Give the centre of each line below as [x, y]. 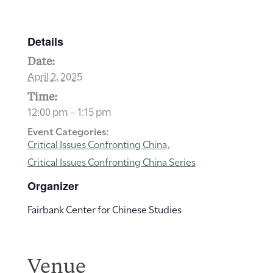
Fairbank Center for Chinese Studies [104, 209]
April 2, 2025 [55, 76]
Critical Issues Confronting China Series [111, 161]
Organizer [53, 186]
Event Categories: [68, 131]
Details [45, 42]
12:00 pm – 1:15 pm [69, 111]
